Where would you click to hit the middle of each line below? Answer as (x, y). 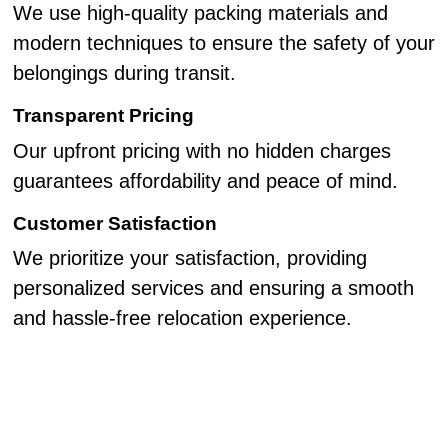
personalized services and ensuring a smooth (213, 288)
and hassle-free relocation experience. (182, 318)
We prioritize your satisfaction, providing (189, 258)
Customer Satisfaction (114, 223)
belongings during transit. (124, 72)
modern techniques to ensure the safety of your (223, 42)
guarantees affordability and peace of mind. (205, 180)
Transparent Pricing (103, 115)
